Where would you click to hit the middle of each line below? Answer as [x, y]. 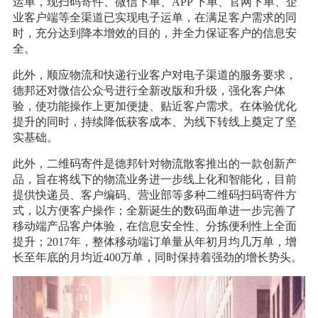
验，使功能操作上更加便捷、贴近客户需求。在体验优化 [154, 106]
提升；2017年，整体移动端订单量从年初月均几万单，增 [154, 242]
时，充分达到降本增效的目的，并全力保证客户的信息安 [154, 33]
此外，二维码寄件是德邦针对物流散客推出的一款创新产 [154, 164]
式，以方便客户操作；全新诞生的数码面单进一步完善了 [154, 211]
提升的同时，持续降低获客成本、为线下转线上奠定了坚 [154, 122]
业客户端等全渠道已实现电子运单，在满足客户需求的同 [154, 18]
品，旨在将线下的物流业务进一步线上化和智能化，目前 [154, 180]
